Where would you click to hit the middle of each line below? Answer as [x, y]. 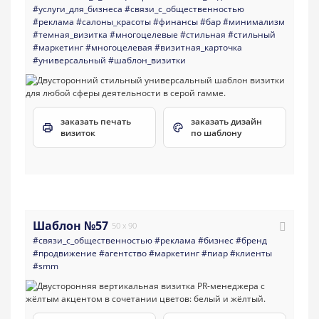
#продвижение [65, 253]
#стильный [252, 35]
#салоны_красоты [114, 22]
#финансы [176, 22]
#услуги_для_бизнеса [78, 9]
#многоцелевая [119, 48]
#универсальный [69, 61]
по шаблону [216, 133]
